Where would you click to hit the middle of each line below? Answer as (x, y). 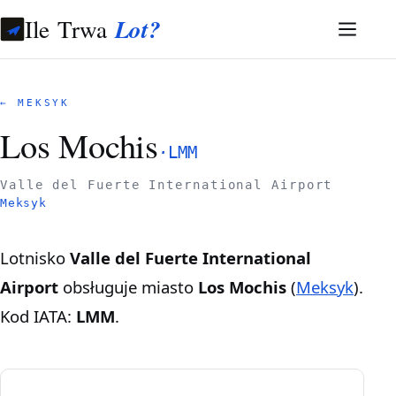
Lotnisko (39, 257)
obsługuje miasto (128, 286)
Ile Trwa (70, 29)
